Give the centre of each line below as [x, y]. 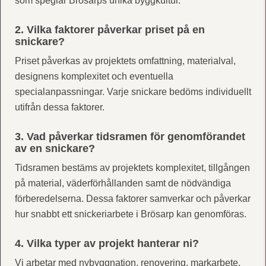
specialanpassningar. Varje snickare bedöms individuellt [133, 91]
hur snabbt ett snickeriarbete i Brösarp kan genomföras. [130, 214]
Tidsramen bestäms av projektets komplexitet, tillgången [132, 167]
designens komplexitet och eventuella [94, 76]
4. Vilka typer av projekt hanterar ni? [107, 243]
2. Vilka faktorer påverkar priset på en [110, 29]
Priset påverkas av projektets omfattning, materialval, [125, 61]
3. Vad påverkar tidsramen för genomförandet [130, 136]
